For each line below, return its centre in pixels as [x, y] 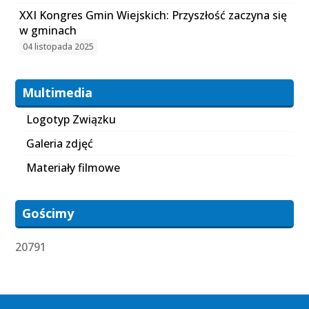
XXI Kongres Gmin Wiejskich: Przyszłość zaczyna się [153, 15]
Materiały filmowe [73, 168]
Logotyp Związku [71, 119]
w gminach [48, 30]
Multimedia [58, 92]
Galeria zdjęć [60, 143]
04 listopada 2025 [59, 47]
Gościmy [48, 213]
